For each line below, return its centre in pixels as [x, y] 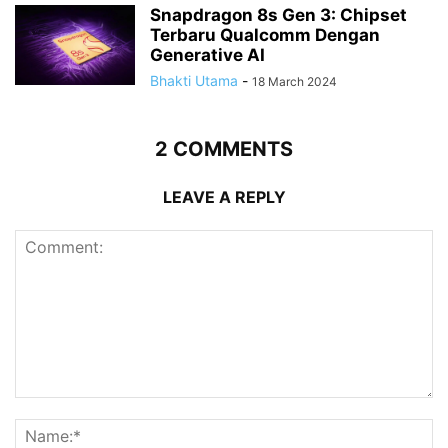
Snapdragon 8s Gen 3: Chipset [278, 15]
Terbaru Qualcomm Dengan [265, 35]
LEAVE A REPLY [224, 197]
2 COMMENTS [224, 149]
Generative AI [207, 55]
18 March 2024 [294, 82]
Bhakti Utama [194, 81]
